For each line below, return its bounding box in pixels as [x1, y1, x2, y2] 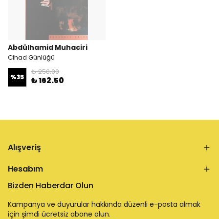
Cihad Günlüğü [8, 53, 55, 62]
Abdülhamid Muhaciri [8, 43, 88, 52]
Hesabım [8, 163, 43, 175]
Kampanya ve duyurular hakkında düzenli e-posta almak [8, 199, 200, 209]
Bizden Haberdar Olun [8, 180, 93, 191]
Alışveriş [8, 142, 41, 153]
